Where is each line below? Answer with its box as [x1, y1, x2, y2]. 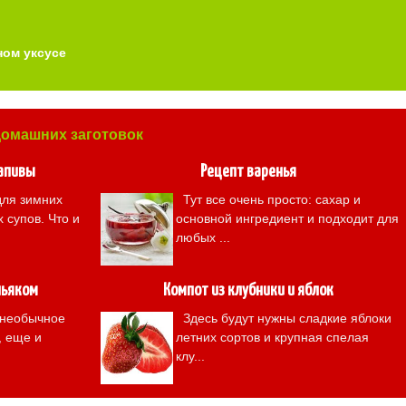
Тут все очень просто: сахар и [176, 192, 361, 207]
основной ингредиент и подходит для [176, 211, 399, 226]
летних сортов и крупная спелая [176, 330, 369, 344]
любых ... [176, 230, 230, 245]
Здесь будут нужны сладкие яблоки [176, 311, 391, 325]
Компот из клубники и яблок [163, 282, 333, 299]
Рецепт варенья [200, 163, 296, 180]
